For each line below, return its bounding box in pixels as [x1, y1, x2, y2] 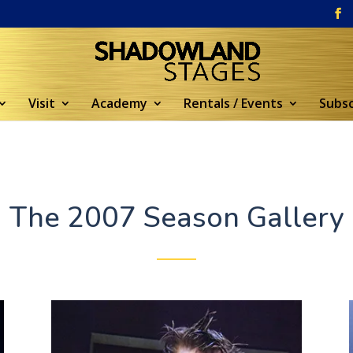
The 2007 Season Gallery [9, 198, 344, 237]
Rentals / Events [184, 95, 283, 112]
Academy [91, 95, 147, 112]
